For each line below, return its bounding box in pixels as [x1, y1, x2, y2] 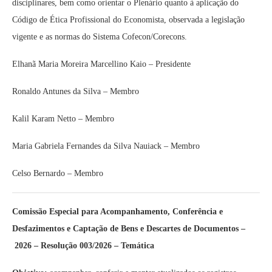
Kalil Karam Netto [12, 114, 76, 123]
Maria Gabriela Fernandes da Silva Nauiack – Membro [12, 141, 200, 151]
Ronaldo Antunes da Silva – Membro [12, 87, 139, 96]
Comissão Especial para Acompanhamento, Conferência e [12, 207, 223, 216]
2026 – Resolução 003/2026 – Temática [12, 241, 159, 250]
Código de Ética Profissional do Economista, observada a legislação [12, 15, 245, 24]
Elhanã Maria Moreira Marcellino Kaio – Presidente [12, 59, 191, 69]
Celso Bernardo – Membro [12, 169, 103, 178]
